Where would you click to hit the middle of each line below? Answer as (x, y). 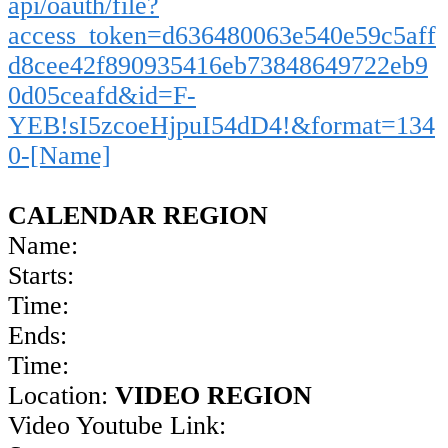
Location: (61, 396)
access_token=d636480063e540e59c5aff (222, 36)
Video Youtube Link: (117, 426)
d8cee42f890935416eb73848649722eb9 (218, 66)
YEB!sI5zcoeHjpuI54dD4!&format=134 (221, 126)
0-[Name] (59, 156)
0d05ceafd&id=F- (102, 96)
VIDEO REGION (213, 396)
